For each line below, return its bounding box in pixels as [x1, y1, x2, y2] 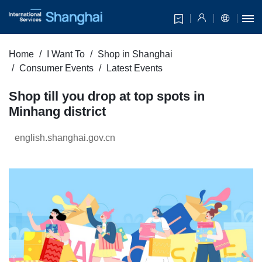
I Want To [47, 49, 85, 60]
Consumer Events [19, 63, 94, 74]
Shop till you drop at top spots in [9, 89, 205, 104]
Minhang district [9, 104, 106, 119]
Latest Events [106, 63, 163, 74]
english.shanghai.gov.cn [15, 133, 115, 143]
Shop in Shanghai [98, 49, 173, 60]
